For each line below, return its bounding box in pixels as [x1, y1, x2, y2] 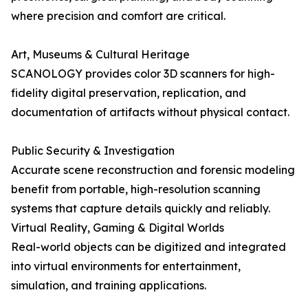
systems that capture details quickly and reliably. [11, 201, 270, 215]
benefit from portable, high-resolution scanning [11, 182, 261, 196]
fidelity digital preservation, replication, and [11, 86, 246, 100]
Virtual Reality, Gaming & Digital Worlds [11, 221, 224, 234]
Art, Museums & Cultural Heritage [11, 47, 190, 61]
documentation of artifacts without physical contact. [11, 105, 289, 119]
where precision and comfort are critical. [11, 9, 225, 23]
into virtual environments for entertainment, [11, 259, 241, 273]
